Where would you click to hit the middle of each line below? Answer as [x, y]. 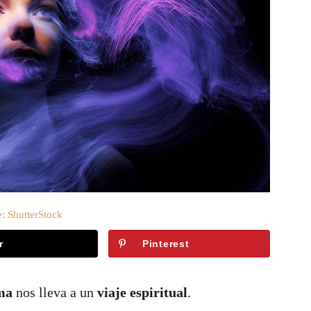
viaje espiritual [142, 292]
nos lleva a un [55, 292]
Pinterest [166, 244]
